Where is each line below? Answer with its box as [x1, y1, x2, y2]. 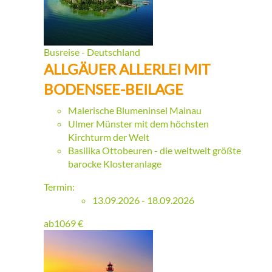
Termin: [44, 181, 75, 193]
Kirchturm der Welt [68, 131, 149, 143]
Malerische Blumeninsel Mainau [68, 104, 202, 117]
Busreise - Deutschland [44, 46, 140, 58]
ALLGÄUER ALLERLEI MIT [44, 60, 210, 78]
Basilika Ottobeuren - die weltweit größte [68, 144, 241, 157]
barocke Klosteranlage [68, 158, 161, 170]
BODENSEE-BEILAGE [44, 80, 183, 98]
